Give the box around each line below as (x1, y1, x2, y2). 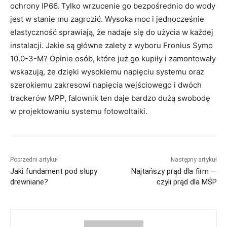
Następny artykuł (170, 156, 217, 163)
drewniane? (10, 177, 48, 186)
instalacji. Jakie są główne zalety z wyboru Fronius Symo (10, 40, 213, 50)
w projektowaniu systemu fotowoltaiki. (10, 106, 147, 116)
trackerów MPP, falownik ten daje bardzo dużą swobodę (10, 93, 210, 103)
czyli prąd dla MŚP (156, 177, 217, 186)
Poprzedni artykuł (10, 156, 58, 163)
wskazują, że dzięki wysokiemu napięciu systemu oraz (10, 66, 204, 77)
